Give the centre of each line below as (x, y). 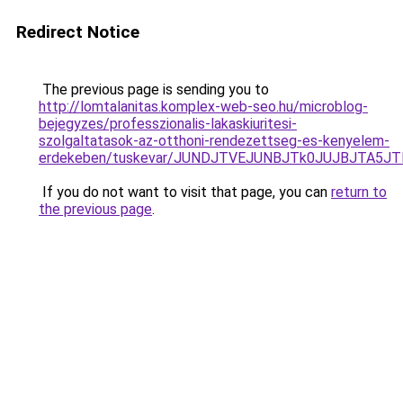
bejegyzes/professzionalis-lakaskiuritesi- (168, 124)
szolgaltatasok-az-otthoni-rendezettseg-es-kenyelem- (214, 141)
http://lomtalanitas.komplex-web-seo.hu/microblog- (203, 107)
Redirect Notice (78, 32)
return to (359, 192)
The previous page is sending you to (154, 90)
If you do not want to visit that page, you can (185, 192)
